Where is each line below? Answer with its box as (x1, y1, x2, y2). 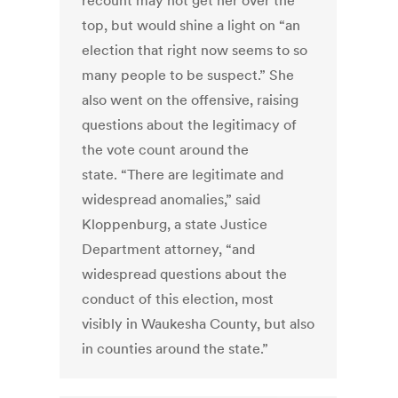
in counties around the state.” (82, 339, 269, 358)
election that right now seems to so (82, 41, 308, 60)
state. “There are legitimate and (82, 165, 284, 184)
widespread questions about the (82, 265, 288, 283)
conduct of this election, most (82, 290, 275, 308)
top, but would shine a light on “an (82, 16, 301, 35)
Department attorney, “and (82, 240, 256, 259)
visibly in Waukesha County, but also (82, 314, 315, 333)
